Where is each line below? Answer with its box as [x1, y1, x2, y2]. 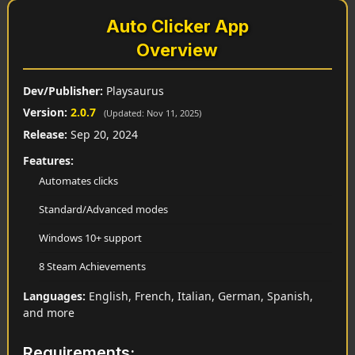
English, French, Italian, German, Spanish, [85, 288, 313, 304]
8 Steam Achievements [38, 259, 146, 274]
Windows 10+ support [38, 231, 142, 246]
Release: [22, 127, 67, 143]
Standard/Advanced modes [38, 202, 168, 217]
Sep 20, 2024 [67, 127, 138, 143]
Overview [136, 40, 219, 61]
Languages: [22, 288, 86, 304]
